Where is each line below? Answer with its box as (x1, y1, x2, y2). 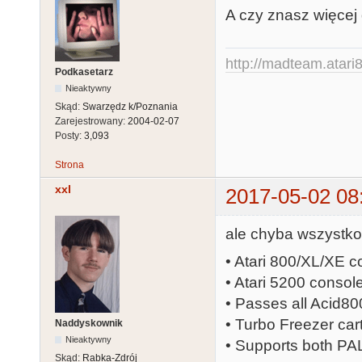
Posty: (55, 130, 84, 142)
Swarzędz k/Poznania (82, 101, 178, 113)
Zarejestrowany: (55, 116, 128, 128)
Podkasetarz (55, 66, 113, 78)
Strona (55, 159, 84, 171)
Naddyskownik (55, 317, 123, 329)
